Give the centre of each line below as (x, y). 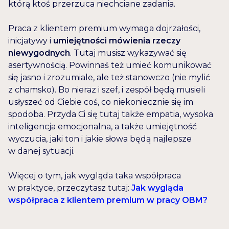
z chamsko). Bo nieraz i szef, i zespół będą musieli (107, 90)
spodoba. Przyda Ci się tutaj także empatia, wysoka (111, 114)
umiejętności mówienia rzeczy (117, 41)
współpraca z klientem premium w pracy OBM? (108, 200)
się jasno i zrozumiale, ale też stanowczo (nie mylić (109, 78)
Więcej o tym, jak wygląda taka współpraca (95, 176)
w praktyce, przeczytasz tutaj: (70, 188)
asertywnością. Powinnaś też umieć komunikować (110, 65)
